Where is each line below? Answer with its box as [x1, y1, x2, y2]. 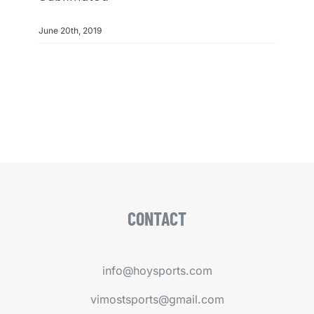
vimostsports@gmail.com [90, 292, 224, 307]
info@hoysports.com [102, 264, 212, 278]
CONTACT [128, 207, 186, 230]
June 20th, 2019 [38, 25, 102, 36]
